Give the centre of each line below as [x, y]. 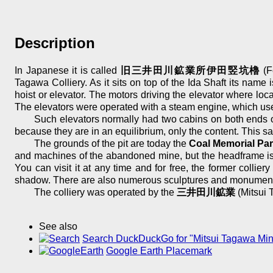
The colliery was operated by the [105, 193]
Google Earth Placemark [159, 251]
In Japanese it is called [68, 71]
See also [58, 227]
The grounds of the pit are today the [112, 144]
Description [55, 43]
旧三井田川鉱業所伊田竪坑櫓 [190, 71]
